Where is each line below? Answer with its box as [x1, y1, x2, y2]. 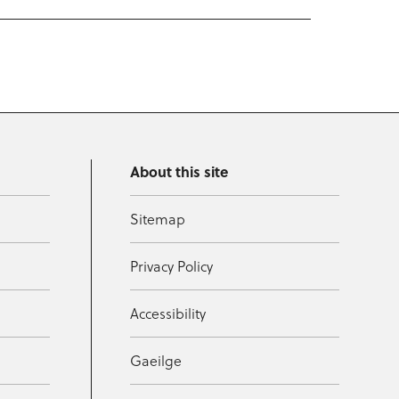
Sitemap [130, 209, 186, 230]
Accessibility [130, 304, 207, 324]
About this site [130, 161, 229, 183]
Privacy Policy [130, 256, 214, 277]
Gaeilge [130, 351, 183, 371]
